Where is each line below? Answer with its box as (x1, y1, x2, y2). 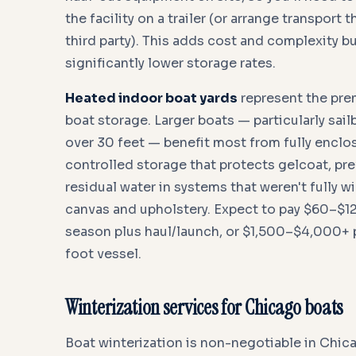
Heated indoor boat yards (65, 90, 238, 106)
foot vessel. (65, 246, 141, 262)
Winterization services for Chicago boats (65, 294, 343, 321)
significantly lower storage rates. (65, 55, 276, 72)
